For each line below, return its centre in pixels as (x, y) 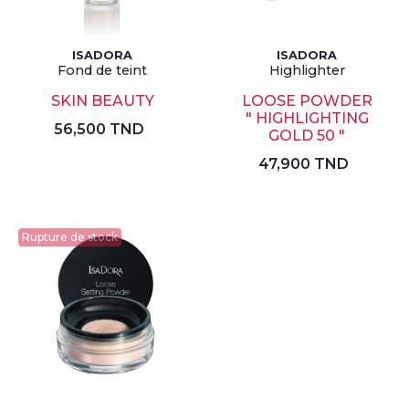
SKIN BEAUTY (102, 101)
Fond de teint (102, 70)
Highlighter (307, 70)
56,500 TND (99, 129)
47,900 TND (303, 164)
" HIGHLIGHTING (307, 118)
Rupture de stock (70, 237)
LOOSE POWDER (307, 101)
